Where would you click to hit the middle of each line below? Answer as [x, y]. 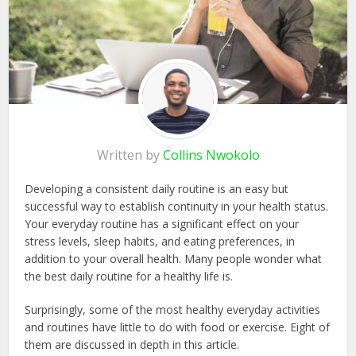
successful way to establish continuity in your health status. [177, 207]
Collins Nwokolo [211, 155]
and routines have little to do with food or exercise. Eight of [178, 327]
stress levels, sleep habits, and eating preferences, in [160, 242]
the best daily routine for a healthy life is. [129, 277]
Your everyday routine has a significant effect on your [162, 224]
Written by [130, 155]
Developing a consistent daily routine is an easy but [157, 189]
